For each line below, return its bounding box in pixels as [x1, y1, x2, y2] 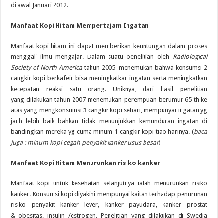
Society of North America [11, 63, 82, 71]
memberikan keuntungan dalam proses [93, 42, 207, 50]
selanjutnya [103, 179, 138, 187]
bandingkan [11, 127, 44, 135]
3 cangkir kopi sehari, [81, 106, 144, 114]
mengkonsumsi [39, 106, 82, 114]
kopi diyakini [59, 190, 97, 198]
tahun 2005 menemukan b [82, 63, 159, 71]
